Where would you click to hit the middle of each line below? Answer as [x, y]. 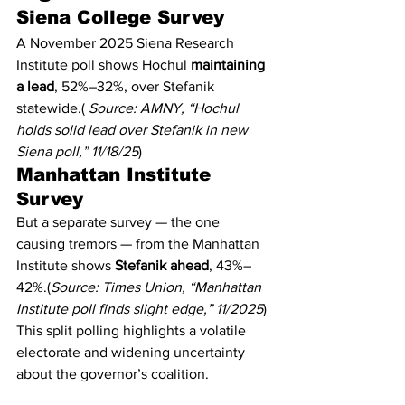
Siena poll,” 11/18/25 [77, 151]
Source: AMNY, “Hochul [165, 108]
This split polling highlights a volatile [133, 330]
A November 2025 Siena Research [127, 43]
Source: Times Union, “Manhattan [158, 287]
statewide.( [52, 108]
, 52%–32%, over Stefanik [136, 86]
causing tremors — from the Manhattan [140, 244]
